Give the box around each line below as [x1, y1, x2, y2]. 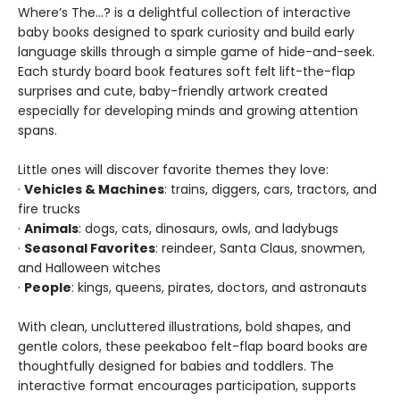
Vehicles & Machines [24, 180, 164, 198]
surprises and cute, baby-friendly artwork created [18, 82, 328, 100]
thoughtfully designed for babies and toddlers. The [18, 357, 334, 375]
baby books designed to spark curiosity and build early [18, 23, 354, 41]
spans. [18, 121, 57, 139]
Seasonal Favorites [24, 239, 155, 257]
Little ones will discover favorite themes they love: [18, 161, 329, 179]
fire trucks [18, 200, 80, 218]
